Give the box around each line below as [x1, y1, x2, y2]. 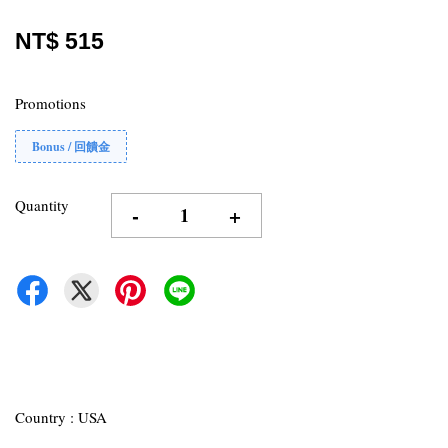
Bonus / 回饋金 [32, 138, 110, 155]
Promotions [15, 93, 86, 113]
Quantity [15, 195, 69, 215]
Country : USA [15, 407, 107, 427]
